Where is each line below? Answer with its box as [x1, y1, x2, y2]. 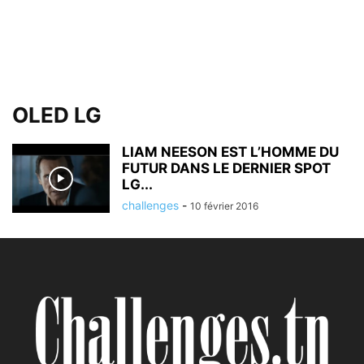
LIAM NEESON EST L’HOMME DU [122, 144, 339, 160]
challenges [122, 198, 179, 212]
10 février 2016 [190, 200, 258, 212]
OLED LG [12, 102, 102, 128]
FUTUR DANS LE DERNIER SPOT [122, 160, 331, 176]
